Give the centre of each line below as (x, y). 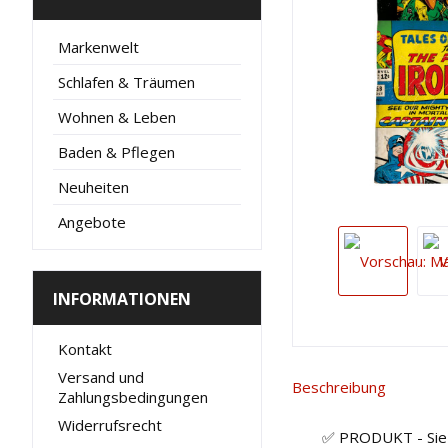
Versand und (101, 377)
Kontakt (85, 349)
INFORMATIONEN (122, 299)
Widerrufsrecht (110, 425)
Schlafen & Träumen (126, 82)
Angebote (92, 222)
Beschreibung (339, 387)
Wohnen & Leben (117, 117)
